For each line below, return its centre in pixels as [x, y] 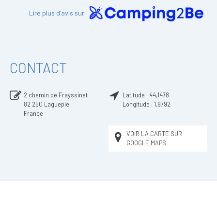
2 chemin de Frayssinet [56, 95]
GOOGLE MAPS [146, 143]
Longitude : [138, 104]
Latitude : [136, 95]
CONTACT [38, 68]
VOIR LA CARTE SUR [154, 134]
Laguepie [57, 104]
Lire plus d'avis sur [57, 13]
